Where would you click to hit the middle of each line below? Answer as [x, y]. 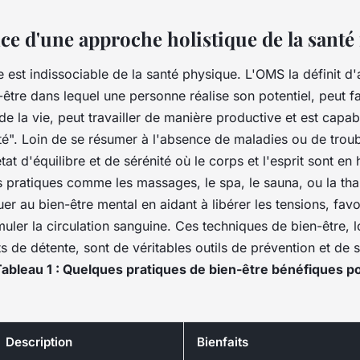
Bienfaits [223, 342]
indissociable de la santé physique [133, 74]
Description [39, 342]
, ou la [320, 183]
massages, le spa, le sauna [218, 183]
